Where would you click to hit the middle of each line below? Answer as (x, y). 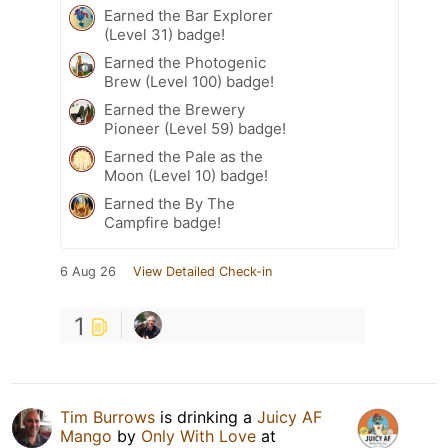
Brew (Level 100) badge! (189, 82)
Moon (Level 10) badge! (186, 176)
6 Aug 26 (88, 272)
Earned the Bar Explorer (188, 16)
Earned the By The (169, 204)
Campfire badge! (162, 223)
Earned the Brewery (174, 110)
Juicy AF (289, 417)
